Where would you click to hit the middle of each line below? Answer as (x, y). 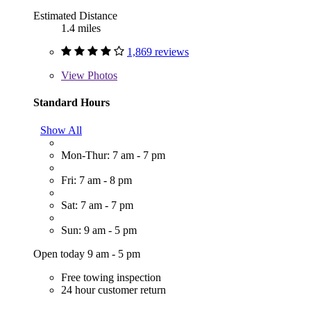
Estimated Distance (75, 16)
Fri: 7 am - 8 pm (96, 180)
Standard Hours (72, 103)
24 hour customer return (114, 289)
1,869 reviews (158, 52)
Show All (61, 130)
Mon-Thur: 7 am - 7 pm (113, 155)
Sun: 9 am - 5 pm (99, 230)
